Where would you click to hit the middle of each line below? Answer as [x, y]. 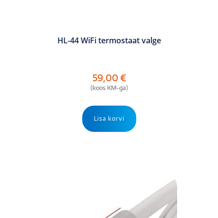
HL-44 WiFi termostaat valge [109, 41]
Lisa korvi [109, 119]
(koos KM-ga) [109, 88]
